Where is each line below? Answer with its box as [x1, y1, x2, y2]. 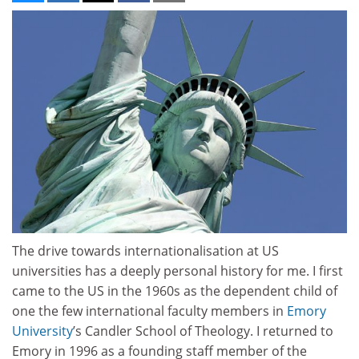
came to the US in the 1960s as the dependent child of [12, 282, 337, 301]
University [12, 322, 73, 341]
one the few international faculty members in [12, 302, 287, 321]
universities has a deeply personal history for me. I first [12, 262, 343, 280]
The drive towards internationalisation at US [12, 242, 279, 260]
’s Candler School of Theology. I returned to [73, 322, 333, 341]
